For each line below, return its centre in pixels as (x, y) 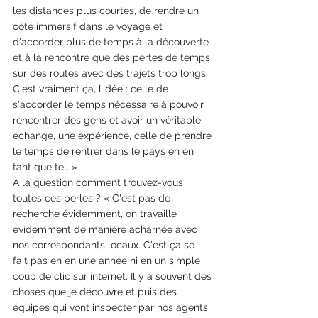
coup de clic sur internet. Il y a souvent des (114, 276)
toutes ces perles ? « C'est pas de (93, 198)
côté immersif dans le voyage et (89, 27)
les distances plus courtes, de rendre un (107, 11)
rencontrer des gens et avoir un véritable (108, 120)
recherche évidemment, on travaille (96, 214)
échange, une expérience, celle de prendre (114, 136)
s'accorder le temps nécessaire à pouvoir (110, 105)
